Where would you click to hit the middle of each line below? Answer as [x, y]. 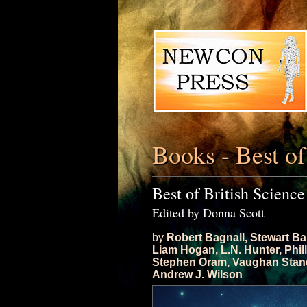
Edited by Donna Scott [208, 212]
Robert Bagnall [206, 237]
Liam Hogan [184, 250]
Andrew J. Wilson [197, 274]
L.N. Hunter [250, 250]
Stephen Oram [189, 262]
